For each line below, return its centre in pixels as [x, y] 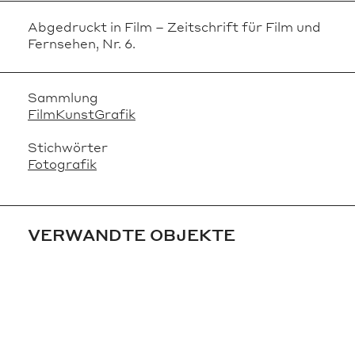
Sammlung [63, 97]
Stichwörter [68, 147]
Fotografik [62, 163]
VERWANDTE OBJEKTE [132, 235]
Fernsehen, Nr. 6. [82, 44]
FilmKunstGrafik [82, 113]
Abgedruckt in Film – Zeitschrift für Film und [174, 27]
